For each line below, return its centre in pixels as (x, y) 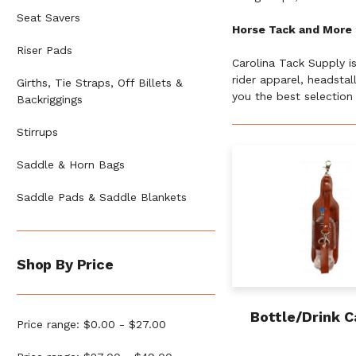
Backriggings (50, 100)
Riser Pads (44, 50)
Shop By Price (65, 265)
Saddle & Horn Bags (71, 165)
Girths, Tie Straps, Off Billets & (100, 83)
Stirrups (37, 132)
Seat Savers (48, 18)
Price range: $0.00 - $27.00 (91, 325)
